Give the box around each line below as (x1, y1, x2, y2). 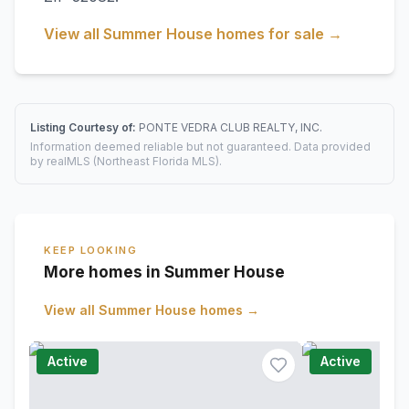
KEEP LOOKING (44, 244, 138, 257)
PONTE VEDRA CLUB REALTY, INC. (139, 121, 322, 134)
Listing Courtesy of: (30, 121, 139, 134)
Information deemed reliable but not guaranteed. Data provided (30, 140, 371, 153)
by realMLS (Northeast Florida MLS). (30, 154, 222, 168)
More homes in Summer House (44, 263, 285, 281)
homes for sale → (213, 25, 342, 43)
